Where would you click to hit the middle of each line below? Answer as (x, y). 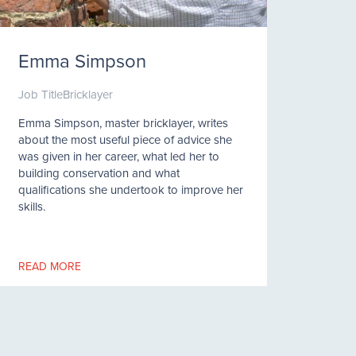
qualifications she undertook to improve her (130, 190)
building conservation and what (99, 173)
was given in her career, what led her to (118, 156)
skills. (31, 206)
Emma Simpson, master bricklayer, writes (123, 123)
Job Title (40, 94)
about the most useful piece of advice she (125, 139)
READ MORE (49, 266)
